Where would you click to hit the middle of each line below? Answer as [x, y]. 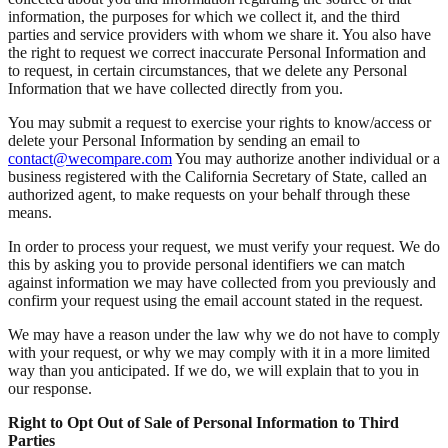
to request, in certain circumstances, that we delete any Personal [207, 70]
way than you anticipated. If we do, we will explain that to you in [213, 370]
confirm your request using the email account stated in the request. [215, 300]
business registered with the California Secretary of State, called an [217, 176]
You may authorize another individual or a [307, 158]
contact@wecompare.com [90, 158]
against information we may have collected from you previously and [222, 282]
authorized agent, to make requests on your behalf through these [209, 194]
